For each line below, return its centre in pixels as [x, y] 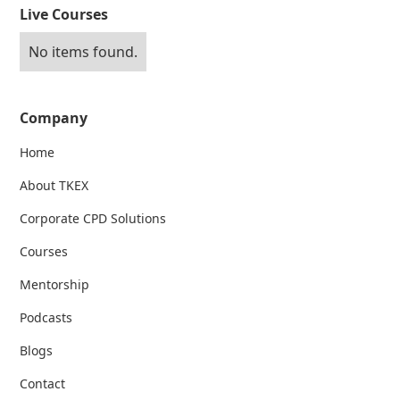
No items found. [83, 52]
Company [54, 118]
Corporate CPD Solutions [93, 219]
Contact [43, 384]
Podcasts [46, 318]
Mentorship [55, 285]
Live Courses [64, 15]
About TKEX [54, 186]
